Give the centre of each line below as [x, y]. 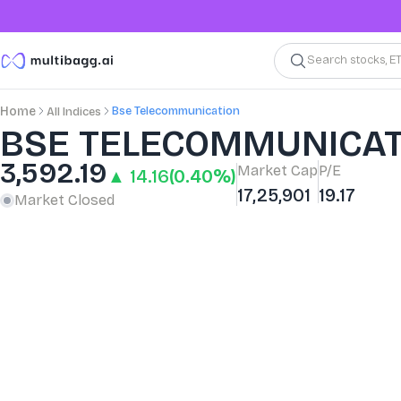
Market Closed [64, 200]
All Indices [74, 112]
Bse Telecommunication [176, 111]
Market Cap [277, 170]
